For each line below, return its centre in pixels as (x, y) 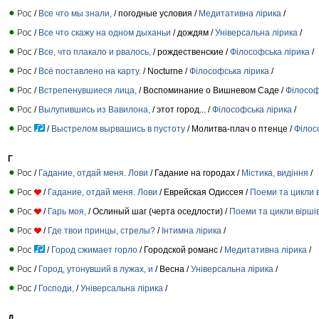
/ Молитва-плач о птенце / (240, 129)
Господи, (56, 288)
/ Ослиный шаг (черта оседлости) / (158, 211)
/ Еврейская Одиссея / (204, 192)
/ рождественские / (190, 52)
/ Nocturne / (165, 71)
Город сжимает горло (94, 250)
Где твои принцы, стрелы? (101, 230)
